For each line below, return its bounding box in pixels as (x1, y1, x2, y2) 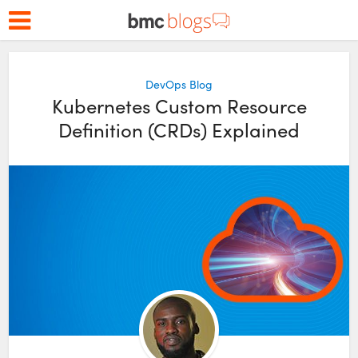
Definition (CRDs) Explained (58, 117, 300, 142)
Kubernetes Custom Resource (51, 93, 307, 118)
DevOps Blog (145, 77, 213, 92)
